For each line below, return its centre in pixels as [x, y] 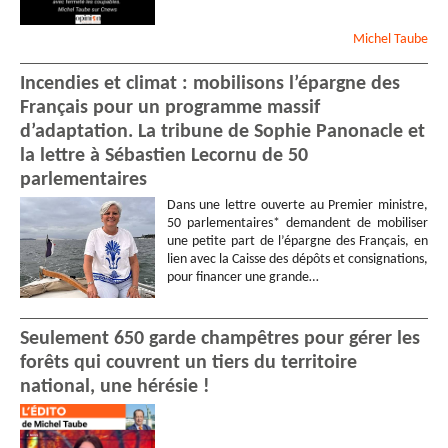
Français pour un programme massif [170, 107]
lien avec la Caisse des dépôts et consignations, [297, 259]
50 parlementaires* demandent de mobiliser [297, 223]
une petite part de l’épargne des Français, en [297, 241]
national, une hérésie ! [115, 386]
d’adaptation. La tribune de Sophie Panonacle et [222, 131]
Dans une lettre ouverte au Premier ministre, [297, 205]
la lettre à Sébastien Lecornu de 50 [164, 155]
